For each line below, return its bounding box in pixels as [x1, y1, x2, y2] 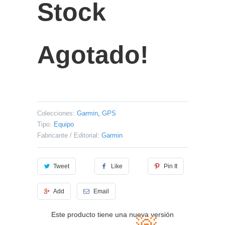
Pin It [164, 162, 178, 170]
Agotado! [37, 40, 149, 69]
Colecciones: [37, 109, 75, 117]
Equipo [54, 120, 74, 128]
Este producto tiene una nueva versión [51, 210, 174, 218]
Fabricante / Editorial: [37, 131, 99, 139]
